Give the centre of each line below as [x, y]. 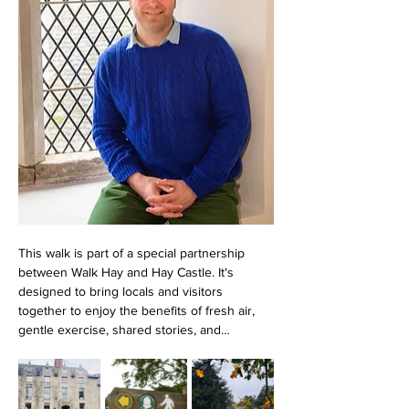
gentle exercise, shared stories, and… [124, 329]
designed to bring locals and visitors [122, 291]
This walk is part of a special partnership [133, 252]
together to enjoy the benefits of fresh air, [138, 310]
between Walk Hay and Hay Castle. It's [128, 272]
